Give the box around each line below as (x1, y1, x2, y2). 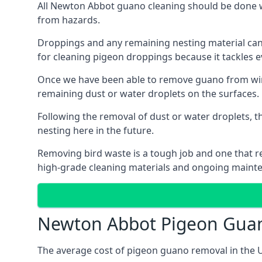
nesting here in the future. (37, 124, 154, 137)
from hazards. (37, 13, 100, 26)
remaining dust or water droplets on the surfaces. (37, 87, 259, 100)
